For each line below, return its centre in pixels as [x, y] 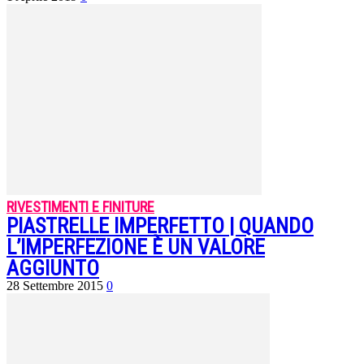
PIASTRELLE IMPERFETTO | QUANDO [160, 226]
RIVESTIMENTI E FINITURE [80, 207]
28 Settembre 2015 [55, 286]
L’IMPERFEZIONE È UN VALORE [136, 247]
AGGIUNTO [53, 269]
